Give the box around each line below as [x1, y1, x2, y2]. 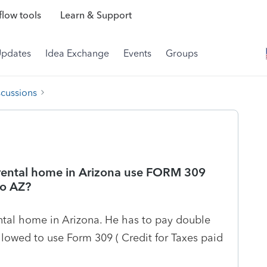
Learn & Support [60, 10, 132, 21]
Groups [166, 48, 198, 59]
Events [123, 48, 151, 59]
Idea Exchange [45, 48, 109, 59]
